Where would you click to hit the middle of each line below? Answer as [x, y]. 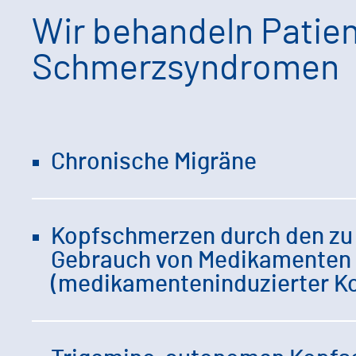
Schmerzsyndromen [186, 69]
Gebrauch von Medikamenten [201, 261]
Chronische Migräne [154, 163]
